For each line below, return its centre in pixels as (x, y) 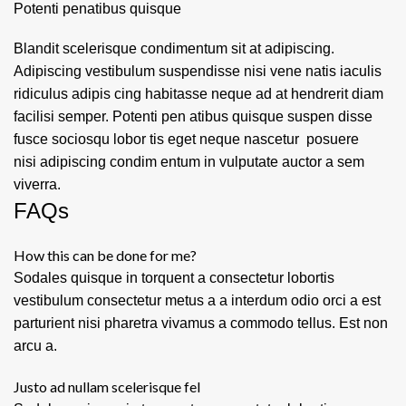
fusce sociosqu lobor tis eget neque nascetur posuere (186, 139)
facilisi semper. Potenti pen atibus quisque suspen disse (193, 116)
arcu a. (35, 346)
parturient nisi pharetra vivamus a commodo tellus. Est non (201, 323)
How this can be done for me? (105, 255)
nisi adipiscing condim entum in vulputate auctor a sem (189, 162)
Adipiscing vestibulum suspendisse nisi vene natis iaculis (198, 71)
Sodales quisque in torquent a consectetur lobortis (174, 278)
